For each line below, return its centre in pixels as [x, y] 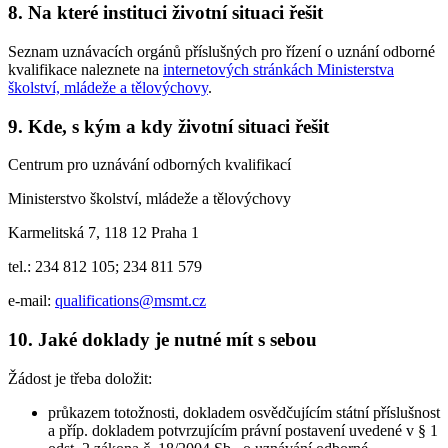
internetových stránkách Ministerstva [278, 69]
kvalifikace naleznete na [85, 69]
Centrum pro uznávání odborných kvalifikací [149, 165]
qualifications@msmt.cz [130, 301]
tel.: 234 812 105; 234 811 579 [105, 267]
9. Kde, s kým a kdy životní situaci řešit [168, 126]
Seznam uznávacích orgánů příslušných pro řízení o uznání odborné [221, 51]
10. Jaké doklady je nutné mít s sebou [162, 340]
